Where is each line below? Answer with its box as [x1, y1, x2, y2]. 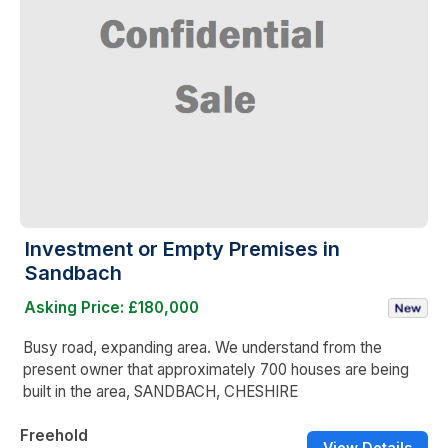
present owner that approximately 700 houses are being [23, 359, 409, 379]
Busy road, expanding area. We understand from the [23, 337, 382, 357]
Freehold [20, 425, 88, 445]
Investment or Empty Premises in [25, 236, 340, 261]
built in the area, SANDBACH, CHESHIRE [23, 381, 298, 401]
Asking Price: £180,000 [24, 297, 199, 317]
